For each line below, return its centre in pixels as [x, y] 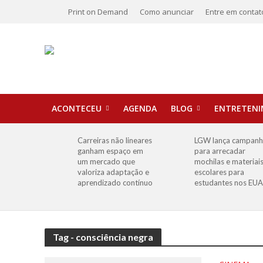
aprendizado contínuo [115, 183]
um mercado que [107, 161]
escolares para [219, 172]
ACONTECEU [76, 108]
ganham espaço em [111, 151]
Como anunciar [166, 12]
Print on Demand [98, 12]
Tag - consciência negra [103, 237]
